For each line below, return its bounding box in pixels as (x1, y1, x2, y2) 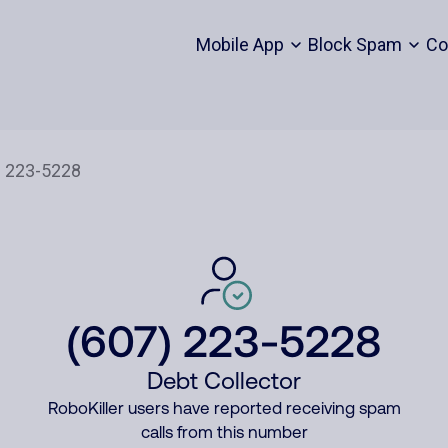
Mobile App (195, 34, 284, 55)
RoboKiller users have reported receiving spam (47, 398, 401, 418)
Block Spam (307, 34, 402, 55)
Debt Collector (147, 367, 301, 394)
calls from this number (140, 422, 308, 442)
